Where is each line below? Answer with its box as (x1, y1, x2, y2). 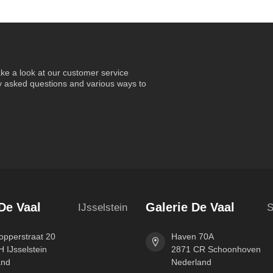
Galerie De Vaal (146, 200, 235, 214)
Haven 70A (171, 232, 214, 242)
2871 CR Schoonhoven (171, 244, 261, 255)
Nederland (171, 257, 211, 268)
